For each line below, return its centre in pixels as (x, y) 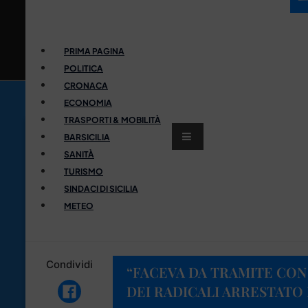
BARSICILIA (87, 137)
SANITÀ (79, 154)
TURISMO (84, 171)
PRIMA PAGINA (94, 51)
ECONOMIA (88, 102)
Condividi (69, 264)
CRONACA (86, 85)
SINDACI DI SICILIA (101, 188)
